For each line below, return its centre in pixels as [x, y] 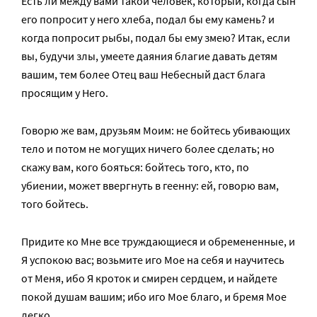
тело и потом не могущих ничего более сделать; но [148, 149]
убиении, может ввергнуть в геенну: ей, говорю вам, [150, 186]
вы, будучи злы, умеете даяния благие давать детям [149, 56]
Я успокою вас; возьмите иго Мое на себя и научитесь [153, 260]
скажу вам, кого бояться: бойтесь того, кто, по [135, 167]
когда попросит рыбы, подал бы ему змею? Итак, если [156, 38]
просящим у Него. [65, 93]
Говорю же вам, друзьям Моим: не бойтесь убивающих [156, 131]
